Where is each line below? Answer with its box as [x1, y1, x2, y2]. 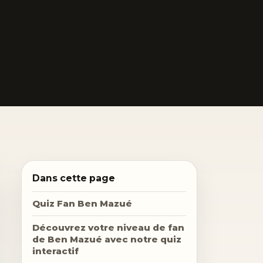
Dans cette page [32, 173, 115, 184]
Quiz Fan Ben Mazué [32, 198, 132, 210]
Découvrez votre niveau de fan [32, 222, 184, 234]
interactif [32, 245, 79, 257]
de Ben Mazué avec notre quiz [32, 234, 181, 245]
